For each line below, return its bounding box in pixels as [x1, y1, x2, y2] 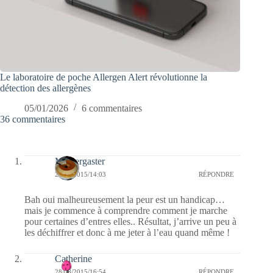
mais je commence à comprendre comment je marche [24, 205, 227, 216]
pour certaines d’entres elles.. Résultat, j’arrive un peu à [24, 216, 236, 227]
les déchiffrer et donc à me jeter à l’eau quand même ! [24, 227, 230, 238]
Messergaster [55, 155, 105, 166]
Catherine [55, 253, 92, 264]
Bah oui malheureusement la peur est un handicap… [24, 194, 225, 205]
